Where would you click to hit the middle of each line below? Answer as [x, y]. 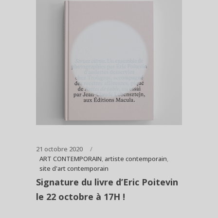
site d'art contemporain [74, 168]
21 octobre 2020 [59, 149]
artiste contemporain [136, 158]
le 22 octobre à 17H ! [81, 196]
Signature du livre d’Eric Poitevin [107, 182]
